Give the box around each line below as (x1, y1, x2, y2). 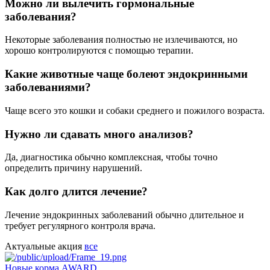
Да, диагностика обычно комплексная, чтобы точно (5, 152, 218, 163)
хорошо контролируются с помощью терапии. (5, 45, 193, 56)
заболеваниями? (5, 81, 91, 94)
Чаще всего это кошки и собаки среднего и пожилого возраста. (5, 105, 265, 116)
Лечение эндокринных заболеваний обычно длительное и (5, 209, 244, 220)
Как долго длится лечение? (5, 184, 148, 198)
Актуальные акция (5, 240, 84, 251)
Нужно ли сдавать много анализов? (5, 127, 193, 140)
